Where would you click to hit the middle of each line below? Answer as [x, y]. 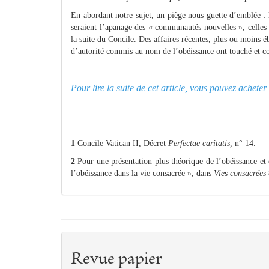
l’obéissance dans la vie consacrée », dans [142, 174]
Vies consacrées [240, 174]
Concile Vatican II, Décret [122, 144]
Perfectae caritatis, [200, 144]
